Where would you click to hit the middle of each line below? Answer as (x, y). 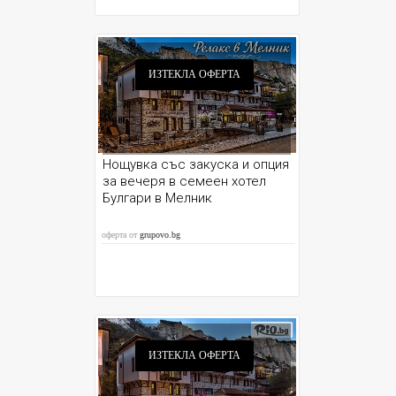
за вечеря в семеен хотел (185, 181)
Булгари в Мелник (158, 198)
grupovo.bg (160, 235)
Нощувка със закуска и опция (196, 164)
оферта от (121, 235)
